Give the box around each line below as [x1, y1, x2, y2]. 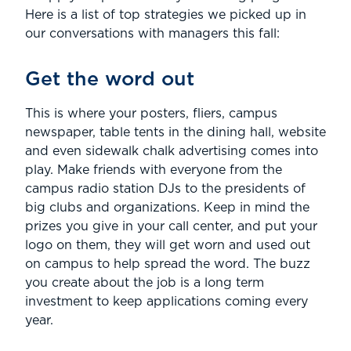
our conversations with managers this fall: [25, 27, 280, 41]
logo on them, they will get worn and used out [25, 239, 310, 252]
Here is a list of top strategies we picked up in [25, 9, 306, 22]
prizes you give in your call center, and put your [25, 220, 317, 233]
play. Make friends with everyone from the [25, 164, 282, 177]
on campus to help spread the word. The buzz [25, 258, 310, 271]
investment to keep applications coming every [25, 295, 308, 309]
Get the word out [25, 70, 194, 90]
